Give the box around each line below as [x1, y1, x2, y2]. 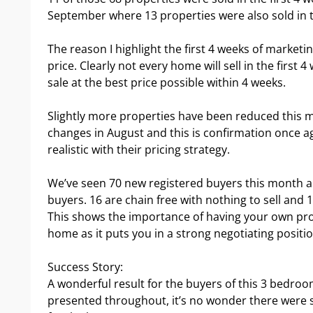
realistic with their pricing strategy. [48, 141, 230, 157]
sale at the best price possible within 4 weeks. [48, 74, 286, 90]
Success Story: [48, 259, 123, 275]
